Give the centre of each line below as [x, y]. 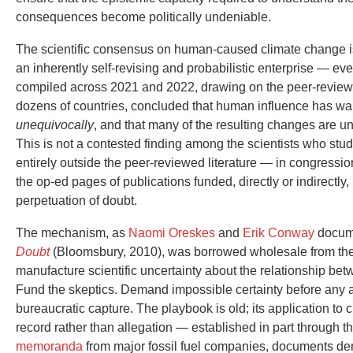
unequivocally [55, 124]
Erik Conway [279, 232]
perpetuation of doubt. [76, 200]
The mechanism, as [72, 232]
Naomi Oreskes [172, 232]
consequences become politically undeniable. [143, 17]
